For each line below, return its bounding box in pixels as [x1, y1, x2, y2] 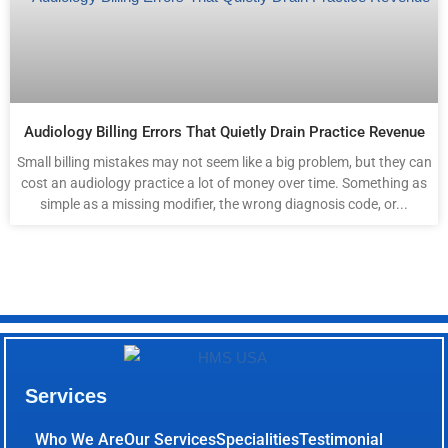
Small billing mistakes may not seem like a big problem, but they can [16, 153, 432, 170]
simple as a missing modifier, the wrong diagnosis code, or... [40, 195, 408, 212]
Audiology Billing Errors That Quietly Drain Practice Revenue [23, 122, 425, 141]
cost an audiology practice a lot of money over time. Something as [21, 174, 427, 191]
